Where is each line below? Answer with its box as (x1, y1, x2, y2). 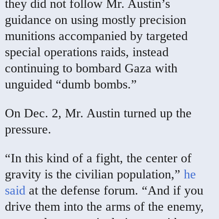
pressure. (5, 122, 51, 136)
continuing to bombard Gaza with (5, 61, 177, 75)
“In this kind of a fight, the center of (5, 151, 192, 165)
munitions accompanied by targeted (5, 28, 188, 43)
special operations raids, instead (5, 44, 169, 59)
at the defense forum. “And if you (29, 183, 203, 197)
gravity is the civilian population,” (5, 167, 180, 181)
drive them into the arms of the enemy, (5, 199, 204, 214)
